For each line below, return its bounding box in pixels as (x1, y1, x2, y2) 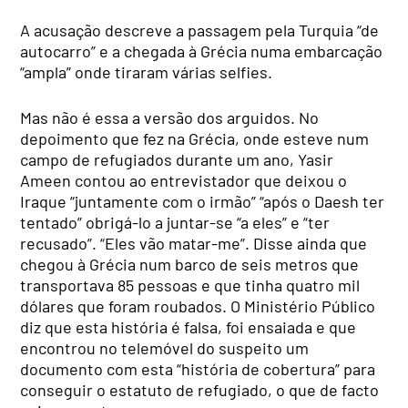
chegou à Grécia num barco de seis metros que (20, 254, 360, 275)
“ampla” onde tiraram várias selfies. (20, 62, 273, 83)
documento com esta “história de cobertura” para (20, 359, 376, 380)
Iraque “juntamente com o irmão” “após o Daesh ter (20, 191, 385, 212)
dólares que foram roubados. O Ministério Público (20, 296, 376, 317)
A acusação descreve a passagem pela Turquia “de (20, 20, 380, 41)
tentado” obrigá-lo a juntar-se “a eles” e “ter (20, 212, 331, 233)
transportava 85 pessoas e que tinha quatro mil (20, 275, 361, 296)
